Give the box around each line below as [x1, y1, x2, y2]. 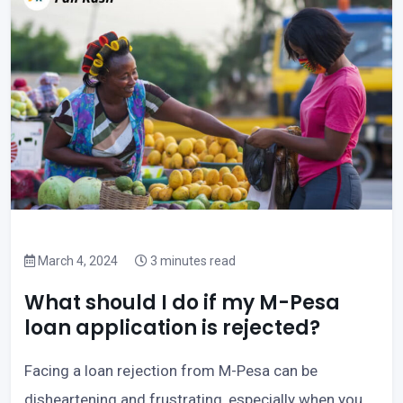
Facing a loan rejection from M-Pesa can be [24, 362, 318, 381]
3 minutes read [148, 254, 236, 269]
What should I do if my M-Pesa [24, 289, 340, 318]
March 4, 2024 [35, 254, 118, 269]
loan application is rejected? [24, 314, 320, 343]
